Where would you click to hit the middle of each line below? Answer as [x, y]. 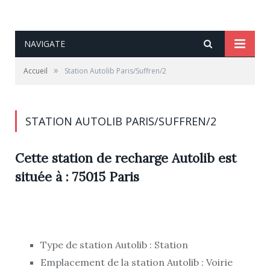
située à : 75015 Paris [77, 177]
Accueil [36, 71]
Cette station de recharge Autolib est [126, 158]
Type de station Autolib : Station [114, 244]
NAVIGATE [45, 44]
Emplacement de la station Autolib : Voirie [137, 262]
